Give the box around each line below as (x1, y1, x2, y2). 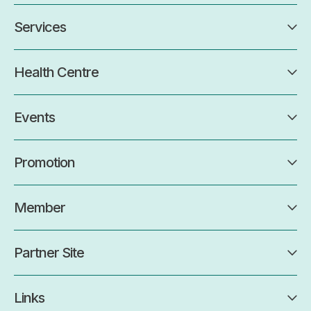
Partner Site (14, 244, 84, 261)
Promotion (14, 153, 75, 171)
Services (14, 18, 66, 35)
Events (14, 108, 55, 126)
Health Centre (14, 63, 99, 81)
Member (14, 199, 65, 216)
